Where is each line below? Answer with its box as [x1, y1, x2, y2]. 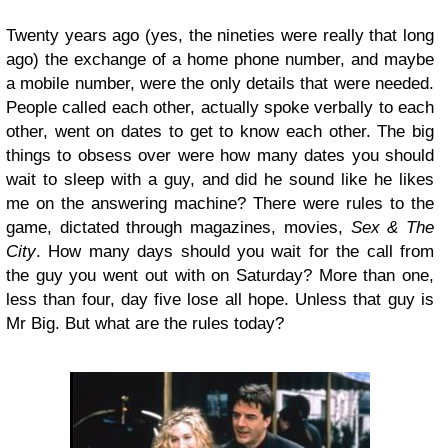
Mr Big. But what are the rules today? [6, 314, 284, 333]
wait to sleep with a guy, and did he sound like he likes [6, 170, 434, 189]
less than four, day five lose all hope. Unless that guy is [6, 290, 434, 309]
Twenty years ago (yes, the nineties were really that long [6, 26, 434, 45]
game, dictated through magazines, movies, [6, 218, 351, 237]
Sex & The [350, 218, 435, 237]
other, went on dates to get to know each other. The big [6, 122, 434, 141]
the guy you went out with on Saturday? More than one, [6, 266, 434, 285]
